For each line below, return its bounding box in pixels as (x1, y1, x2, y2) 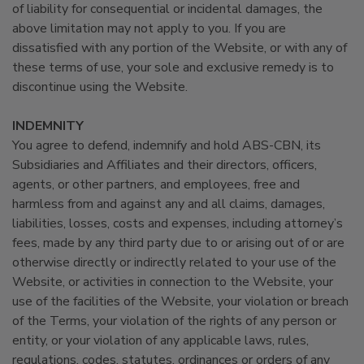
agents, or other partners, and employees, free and (12, 175, 300, 193)
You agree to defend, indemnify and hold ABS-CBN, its (12, 136, 321, 154)
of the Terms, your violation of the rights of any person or (12, 312, 336, 330)
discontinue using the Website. (12, 78, 188, 96)
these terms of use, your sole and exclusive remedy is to (12, 58, 334, 76)
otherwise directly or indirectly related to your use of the (12, 253, 336, 271)
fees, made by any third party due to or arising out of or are (12, 234, 344, 252)
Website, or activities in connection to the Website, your (12, 273, 333, 291)
